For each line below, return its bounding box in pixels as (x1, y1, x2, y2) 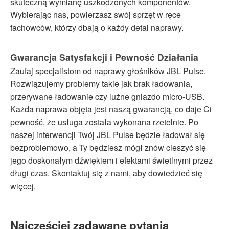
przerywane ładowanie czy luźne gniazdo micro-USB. (10, 90, 204, 102)
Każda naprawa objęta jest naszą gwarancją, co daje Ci (10, 103, 212, 115)
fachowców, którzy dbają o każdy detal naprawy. (10, 21, 184, 33)
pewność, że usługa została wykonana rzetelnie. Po (10, 116, 198, 128)
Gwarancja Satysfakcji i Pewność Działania (10, 50, 198, 63)
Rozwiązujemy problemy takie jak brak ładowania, (10, 77, 192, 89)
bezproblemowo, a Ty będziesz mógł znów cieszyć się (10, 141, 206, 153)
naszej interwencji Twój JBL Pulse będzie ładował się (10, 128, 205, 141)
